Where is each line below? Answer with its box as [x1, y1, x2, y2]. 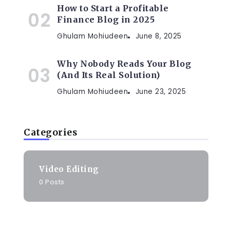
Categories [24, 127, 77, 138]
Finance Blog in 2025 [57, 14, 155, 25]
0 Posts [39, 177, 65, 187]
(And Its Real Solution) [57, 70, 160, 80]
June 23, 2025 [135, 87, 186, 97]
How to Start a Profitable [57, 3, 169, 13]
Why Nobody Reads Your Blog [57, 59, 191, 69]
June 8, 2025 [135, 31, 182, 41]
